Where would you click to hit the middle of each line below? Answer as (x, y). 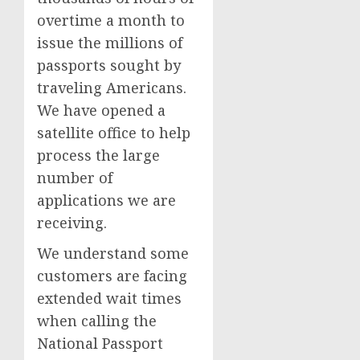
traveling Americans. (114, 88)
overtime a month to (111, 20)
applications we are (106, 200)
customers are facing (112, 276)
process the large (98, 155)
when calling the (97, 321)
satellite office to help (114, 133)
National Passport (100, 343)
